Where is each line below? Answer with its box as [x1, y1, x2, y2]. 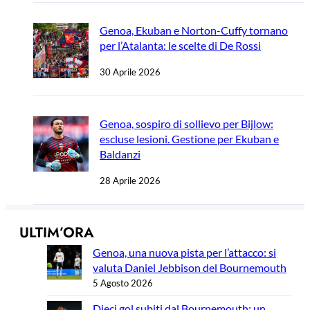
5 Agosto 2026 [93, 277, 153, 289]
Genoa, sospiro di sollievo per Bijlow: [100, 116, 273, 130]
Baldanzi [100, 147, 140, 161]
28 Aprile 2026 [100, 174, 161, 186]
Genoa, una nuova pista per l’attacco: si [93, 245, 276, 259]
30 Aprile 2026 [100, 66, 161, 77]
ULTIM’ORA [19, 221, 94, 243]
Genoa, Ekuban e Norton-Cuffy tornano [100, 23, 288, 37]
